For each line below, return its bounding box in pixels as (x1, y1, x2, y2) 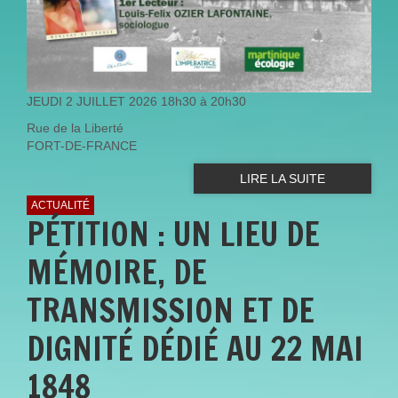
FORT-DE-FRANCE (27, 139, 137, 154)
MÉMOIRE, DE (27, 249, 207, 295)
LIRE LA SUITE (240, 171, 325, 187)
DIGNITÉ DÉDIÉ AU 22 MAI (27, 325, 363, 371)
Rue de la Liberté (27, 121, 123, 136)
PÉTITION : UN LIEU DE (27, 211, 320, 257)
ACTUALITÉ (31, 198, 90, 211)
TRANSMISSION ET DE (27, 287, 314, 333)
